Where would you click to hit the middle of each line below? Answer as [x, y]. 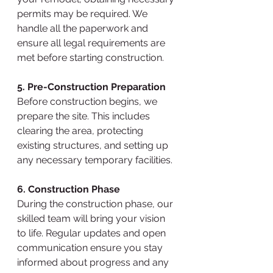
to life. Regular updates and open [93, 233]
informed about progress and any [94, 262]
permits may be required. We [83, 14]
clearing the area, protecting [81, 131]
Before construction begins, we [88, 101]
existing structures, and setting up [94, 145]
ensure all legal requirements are [92, 43]
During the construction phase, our [96, 204]
